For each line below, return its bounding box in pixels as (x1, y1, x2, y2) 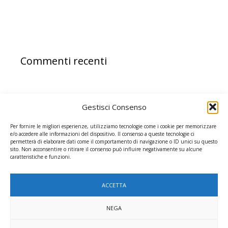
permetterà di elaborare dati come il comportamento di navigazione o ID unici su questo (10, 138, 217, 145)
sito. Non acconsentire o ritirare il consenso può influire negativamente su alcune (10, 146, 202, 153)
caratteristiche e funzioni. (10, 153, 71, 160)
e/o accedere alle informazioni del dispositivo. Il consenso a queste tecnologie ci (10, 130, 194, 137)
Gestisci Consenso (81, 102, 147, 112)
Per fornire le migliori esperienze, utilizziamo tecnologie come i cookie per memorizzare (10, 123, 216, 130)
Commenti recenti (20, 54, 107, 68)
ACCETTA (102, 181, 126, 189)
